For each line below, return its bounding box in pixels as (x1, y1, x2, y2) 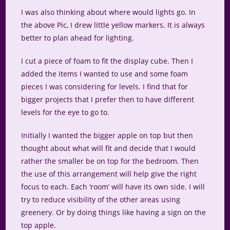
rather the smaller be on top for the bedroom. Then (21, 156, 199, 166)
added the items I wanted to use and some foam (21, 69, 188, 79)
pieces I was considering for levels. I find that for (21, 82, 188, 92)
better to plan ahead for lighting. (21, 33, 135, 43)
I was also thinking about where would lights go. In (21, 7, 196, 17)
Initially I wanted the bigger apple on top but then (21, 130, 194, 141)
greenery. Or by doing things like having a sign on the (21, 207, 206, 218)
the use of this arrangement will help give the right (21, 169, 197, 179)
